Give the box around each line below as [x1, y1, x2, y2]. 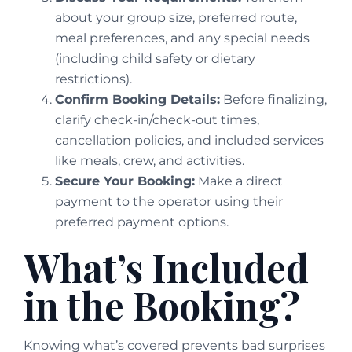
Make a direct [195, 174, 283, 189]
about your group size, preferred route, [55, 10, 297, 26]
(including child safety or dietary [55, 51, 255, 67]
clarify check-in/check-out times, [55, 112, 259, 128]
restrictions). [55, 71, 132, 87]
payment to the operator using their [55, 194, 283, 210]
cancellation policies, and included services [55, 133, 324, 148]
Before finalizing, [220, 92, 327, 108]
